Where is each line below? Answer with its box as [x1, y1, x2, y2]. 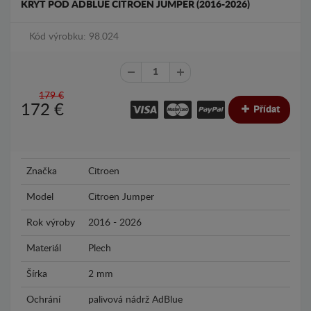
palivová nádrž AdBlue [88, 295, 183, 305]
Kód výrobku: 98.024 [29, 31, 119, 42]
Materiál [26, 244, 61, 253]
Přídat [251, 104, 280, 115]
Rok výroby [26, 218, 75, 228]
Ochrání [26, 295, 60, 305]
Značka [26, 167, 57, 176]
